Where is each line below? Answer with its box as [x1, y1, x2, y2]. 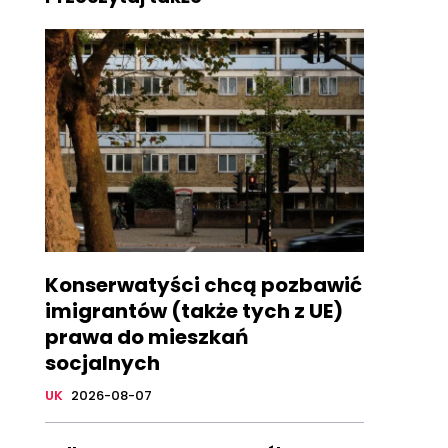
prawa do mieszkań [44, 323, 248, 352]
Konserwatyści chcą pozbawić [44, 271, 362, 300]
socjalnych [44, 349, 160, 378]
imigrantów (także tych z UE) [44, 297, 343, 326]
